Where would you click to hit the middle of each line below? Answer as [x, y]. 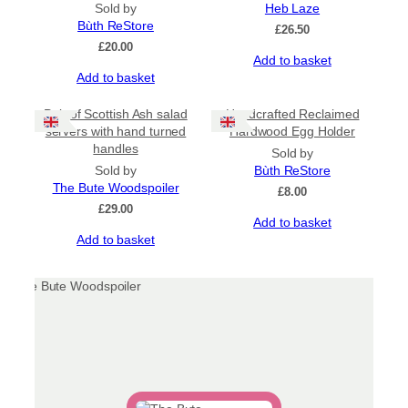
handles [116, 149]
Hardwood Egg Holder [292, 132]
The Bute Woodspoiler [116, 189]
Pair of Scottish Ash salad [116, 114]
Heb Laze [292, 9]
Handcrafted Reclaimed [292, 114]
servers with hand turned [116, 132]
